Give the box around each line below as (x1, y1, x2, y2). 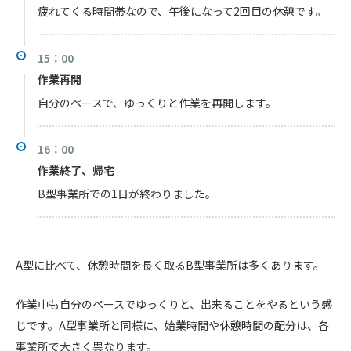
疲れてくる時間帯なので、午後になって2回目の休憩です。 (38, 2, 327, 19)
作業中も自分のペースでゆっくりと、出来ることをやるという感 (16, 296, 332, 313)
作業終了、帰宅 (38, 162, 114, 179)
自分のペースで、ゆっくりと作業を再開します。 (38, 94, 277, 110)
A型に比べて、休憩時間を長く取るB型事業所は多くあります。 (16, 256, 324, 273)
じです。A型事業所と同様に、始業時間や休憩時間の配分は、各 (16, 317, 329, 334)
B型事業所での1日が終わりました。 (38, 186, 216, 202)
